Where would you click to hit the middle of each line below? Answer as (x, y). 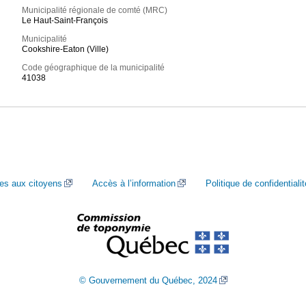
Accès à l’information (134, 183)
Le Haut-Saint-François (65, 21)
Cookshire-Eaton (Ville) (66, 50)
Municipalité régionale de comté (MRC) (95, 11)
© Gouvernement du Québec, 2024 (148, 280)
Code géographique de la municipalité (94, 68)
